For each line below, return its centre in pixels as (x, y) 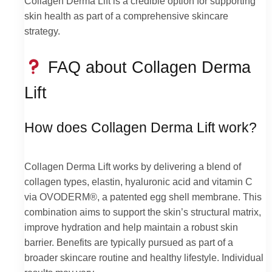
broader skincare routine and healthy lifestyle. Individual (144, 258)
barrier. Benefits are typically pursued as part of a (129, 243)
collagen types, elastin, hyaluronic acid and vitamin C (138, 182)
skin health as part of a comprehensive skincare (126, 16)
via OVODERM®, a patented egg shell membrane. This (143, 197)
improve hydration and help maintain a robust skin (131, 227)
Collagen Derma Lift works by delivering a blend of (133, 167)
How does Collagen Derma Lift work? (141, 128)
